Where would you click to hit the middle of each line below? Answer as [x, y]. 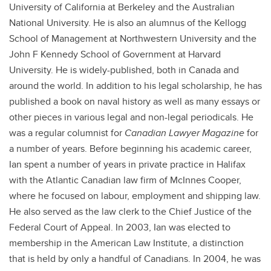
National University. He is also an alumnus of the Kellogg [128, 23]
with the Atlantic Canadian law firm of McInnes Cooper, [125, 180]
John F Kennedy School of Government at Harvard [115, 54]
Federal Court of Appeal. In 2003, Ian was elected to [120, 227]
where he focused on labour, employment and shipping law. [135, 196]
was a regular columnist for [67, 133]
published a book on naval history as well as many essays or [135, 101]
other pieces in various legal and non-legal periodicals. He [131, 117]
